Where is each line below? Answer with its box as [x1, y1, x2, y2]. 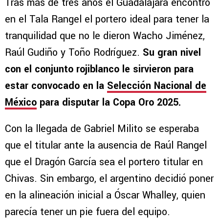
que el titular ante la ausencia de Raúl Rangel [5, 138, 207, 153]
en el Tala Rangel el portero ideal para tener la [5, 12, 209, 27]
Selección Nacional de [107, 79, 206, 93]
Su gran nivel [143, 45, 201, 60]
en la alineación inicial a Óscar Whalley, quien [5, 188, 205, 203]
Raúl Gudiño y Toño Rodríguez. [5, 45, 143, 60]
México [5, 95, 37, 110]
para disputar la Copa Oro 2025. [37, 95, 181, 110]
